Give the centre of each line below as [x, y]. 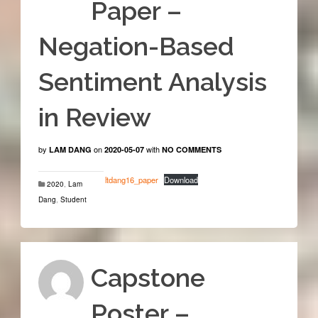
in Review [94, 117]
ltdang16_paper [131, 180]
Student [73, 200]
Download [181, 180]
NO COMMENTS [191, 150]
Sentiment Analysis [152, 82]
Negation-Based [136, 46]
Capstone [148, 277]
